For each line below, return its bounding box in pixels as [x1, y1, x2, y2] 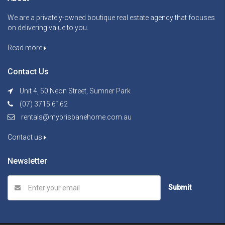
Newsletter [8, 156, 47, 166]
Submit [168, 183, 191, 191]
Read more [8, 44, 44, 52]
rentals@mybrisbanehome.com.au [21, 113, 132, 121]
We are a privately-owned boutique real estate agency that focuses [8, 14, 215, 22]
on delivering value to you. [8, 24, 88, 32]
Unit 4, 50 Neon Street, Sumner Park [18, 87, 131, 95]
